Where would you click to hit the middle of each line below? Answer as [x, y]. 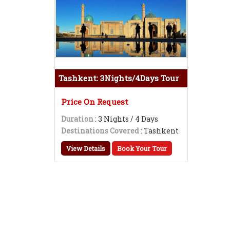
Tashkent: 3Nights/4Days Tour [119, 78]
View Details [86, 148]
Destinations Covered [100, 131]
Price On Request [95, 102]
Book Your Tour [142, 148]
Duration [77, 119]
